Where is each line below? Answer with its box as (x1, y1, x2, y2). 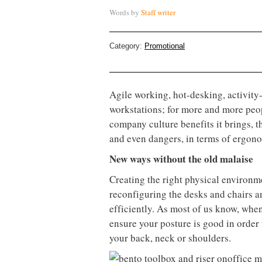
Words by (109, 7, 141, 18)
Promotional (144, 42, 185, 51)
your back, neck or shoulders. (109, 231, 231, 245)
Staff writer (141, 7, 175, 18)
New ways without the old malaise (109, 151, 253, 167)
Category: (109, 42, 144, 51)
